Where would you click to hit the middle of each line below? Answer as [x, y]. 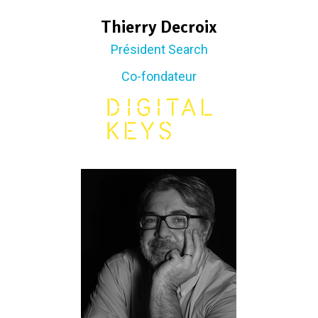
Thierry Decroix [159, 27]
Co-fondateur [159, 77]
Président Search [159, 50]
